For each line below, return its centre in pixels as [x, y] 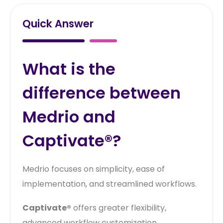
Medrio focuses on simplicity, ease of [94, 169]
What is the [69, 69]
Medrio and [69, 116]
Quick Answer [58, 23]
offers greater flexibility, [119, 208]
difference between [102, 93]
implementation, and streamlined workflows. [110, 184]
